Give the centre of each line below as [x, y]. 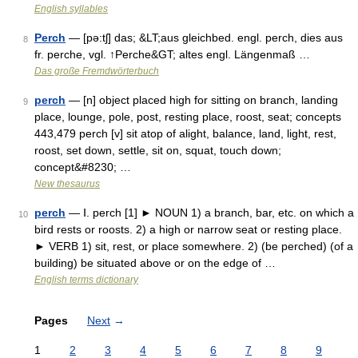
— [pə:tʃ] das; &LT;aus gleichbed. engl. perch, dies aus [204, 38]
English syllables [71, 9]
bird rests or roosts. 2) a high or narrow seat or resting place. [188, 229]
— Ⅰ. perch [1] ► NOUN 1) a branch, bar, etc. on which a [210, 213]
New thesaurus [67, 184]
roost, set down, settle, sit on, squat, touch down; [158, 150]
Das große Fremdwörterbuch [97, 71]
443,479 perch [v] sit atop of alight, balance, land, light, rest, [185, 133]
